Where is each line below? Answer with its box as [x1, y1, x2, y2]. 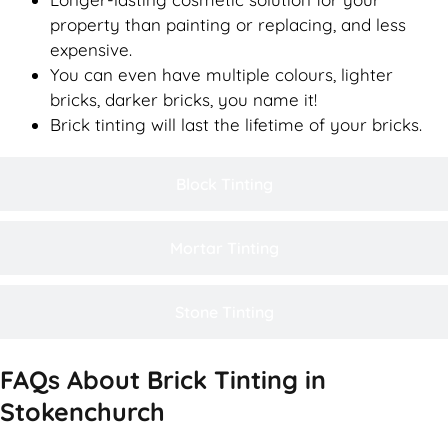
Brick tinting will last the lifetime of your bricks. [50, 114, 422, 136]
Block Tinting [175, 174, 273, 195]
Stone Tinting [174, 302, 274, 323]
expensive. [50, 39, 132, 61]
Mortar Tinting [169, 238, 279, 259]
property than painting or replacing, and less [50, 14, 406, 36]
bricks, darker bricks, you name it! [50, 89, 317, 111]
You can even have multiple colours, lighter [50, 64, 393, 86]
